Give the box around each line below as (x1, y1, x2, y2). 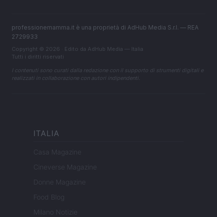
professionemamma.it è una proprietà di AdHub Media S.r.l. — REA (12, 24, 199, 31)
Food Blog (33, 193, 64, 201)
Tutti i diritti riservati (12, 53, 64, 61)
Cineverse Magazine (33, 163, 97, 171)
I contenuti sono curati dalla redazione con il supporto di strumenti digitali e (12, 67, 203, 74)
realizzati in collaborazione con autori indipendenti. (12, 75, 140, 82)
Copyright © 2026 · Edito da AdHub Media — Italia (12, 46, 143, 53)
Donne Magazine (33, 178, 86, 186)
